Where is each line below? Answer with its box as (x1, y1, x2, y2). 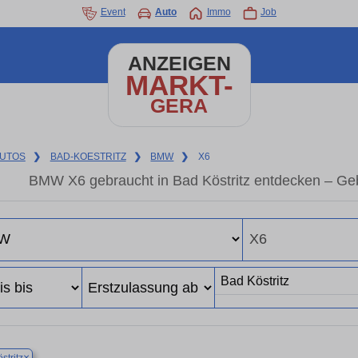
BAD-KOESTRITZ (50, 151, 126, 162)
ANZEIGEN (127, 53, 231, 74)
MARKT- (125, 70, 233, 101)
